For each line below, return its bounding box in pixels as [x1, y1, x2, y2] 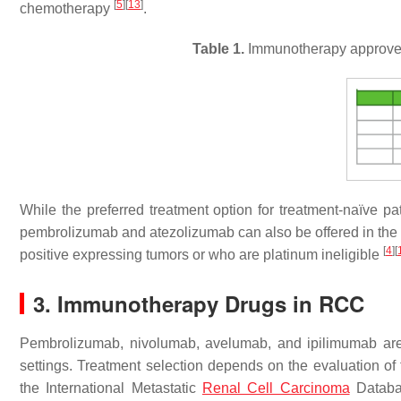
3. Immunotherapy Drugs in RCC [33, 288, 364, 320]
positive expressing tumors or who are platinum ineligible [20, 247, 383, 263]
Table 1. [192, 41, 244, 56]
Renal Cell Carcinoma [201, 380, 350, 397]
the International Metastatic [20, 380, 202, 397]
